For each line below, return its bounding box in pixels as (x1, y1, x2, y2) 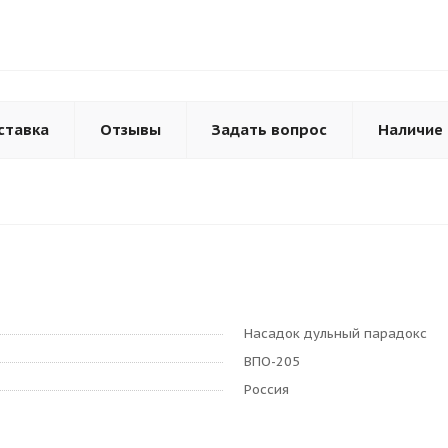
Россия (244, 381, 289, 398)
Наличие (378, 120, 443, 139)
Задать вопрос (212, 120, 327, 139)
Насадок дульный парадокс (244, 325, 427, 342)
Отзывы (100, 120, 161, 139)
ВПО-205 (244, 353, 300, 370)
